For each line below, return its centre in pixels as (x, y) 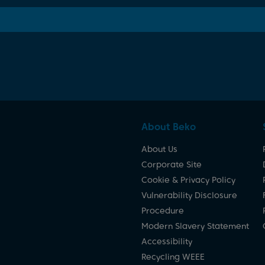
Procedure (163, 211)
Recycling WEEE (173, 257)
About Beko (169, 127)
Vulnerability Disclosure (189, 195)
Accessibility (167, 241)
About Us (159, 149)
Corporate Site (172, 164)
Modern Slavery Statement (195, 226)
